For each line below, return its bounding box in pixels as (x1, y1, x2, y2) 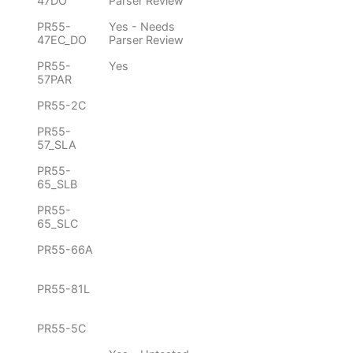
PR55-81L (37, 282, 90, 296)
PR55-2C (37, 98, 86, 113)
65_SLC (37, 217, 78, 231)
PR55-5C (37, 321, 86, 336)
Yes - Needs (109, 20, 175, 34)
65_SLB (37, 177, 77, 191)
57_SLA (37, 138, 76, 152)
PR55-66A (37, 243, 93, 257)
